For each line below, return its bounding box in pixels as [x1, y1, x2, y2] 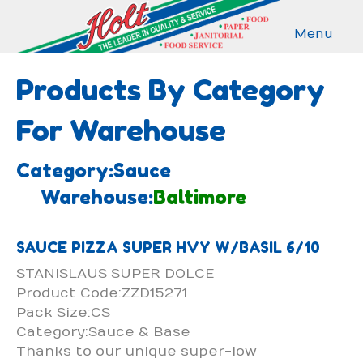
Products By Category [16, 71, 325, 107]
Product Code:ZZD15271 [16, 284, 187, 301]
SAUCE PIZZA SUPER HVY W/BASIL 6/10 [16, 237, 320, 256]
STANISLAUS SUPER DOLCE [16, 265, 214, 282]
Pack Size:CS [16, 304, 110, 321]
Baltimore [153, 185, 246, 209]
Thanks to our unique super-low [16, 343, 257, 360]
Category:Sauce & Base [16, 323, 190, 340]
